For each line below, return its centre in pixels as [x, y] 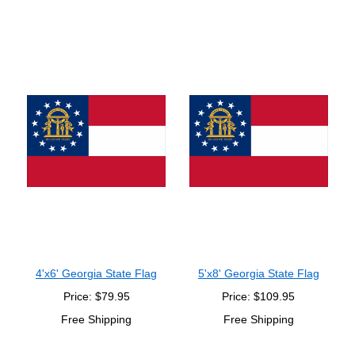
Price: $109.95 [259, 296]
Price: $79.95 [96, 296]
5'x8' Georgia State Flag [258, 273]
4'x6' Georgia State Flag [97, 273]
